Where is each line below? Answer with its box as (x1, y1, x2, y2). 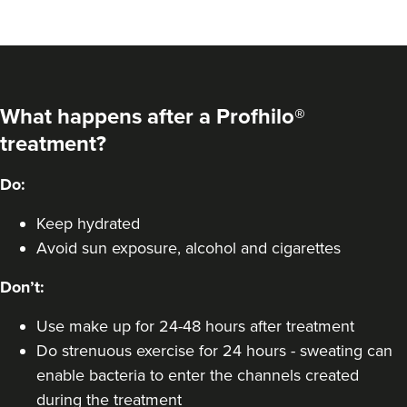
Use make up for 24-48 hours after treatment (36, 316, 354, 337)
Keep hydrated (36, 213, 140, 234)
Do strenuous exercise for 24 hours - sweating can (36, 341, 392, 362)
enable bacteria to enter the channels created (36, 365, 359, 386)
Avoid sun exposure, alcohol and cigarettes (36, 238, 341, 259)
